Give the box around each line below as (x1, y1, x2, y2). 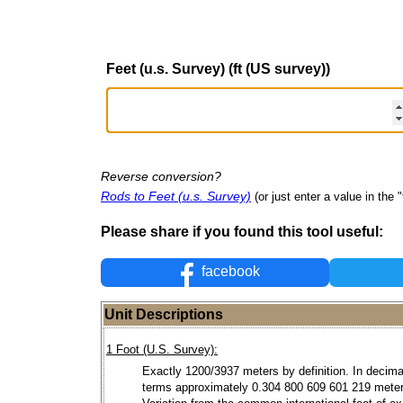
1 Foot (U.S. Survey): (106, 343, 218, 357)
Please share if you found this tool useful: (101, 223, 383, 239)
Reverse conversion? (101, 168, 221, 184)
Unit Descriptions (104, 307, 223, 323)
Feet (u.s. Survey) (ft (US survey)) (106, 60, 330, 76)
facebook (198, 264, 261, 280)
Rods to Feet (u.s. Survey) (101, 188, 251, 203)
